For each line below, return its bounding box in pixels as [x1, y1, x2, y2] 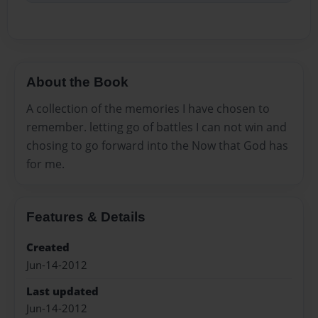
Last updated [26, 283, 99, 299]
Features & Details [26, 209, 146, 225]
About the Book [26, 74, 128, 89]
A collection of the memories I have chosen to [26, 101, 270, 117]
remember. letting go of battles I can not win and [26, 119, 287, 136]
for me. [26, 156, 65, 172]
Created [26, 240, 70, 256]
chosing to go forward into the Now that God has [26, 138, 288, 154]
